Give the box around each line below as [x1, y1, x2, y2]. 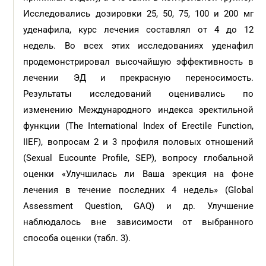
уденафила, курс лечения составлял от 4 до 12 [23, 24, 254, 35]
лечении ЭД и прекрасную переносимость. [23, 72, 254, 83]
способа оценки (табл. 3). [23, 233, 134, 243]
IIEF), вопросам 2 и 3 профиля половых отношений [23, 137, 254, 147]
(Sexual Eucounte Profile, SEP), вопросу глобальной [23, 153, 254, 163]
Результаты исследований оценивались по [23, 88, 254, 99]
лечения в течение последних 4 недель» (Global [23, 185, 254, 195]
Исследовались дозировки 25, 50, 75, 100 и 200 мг [23, 8, 254, 19]
